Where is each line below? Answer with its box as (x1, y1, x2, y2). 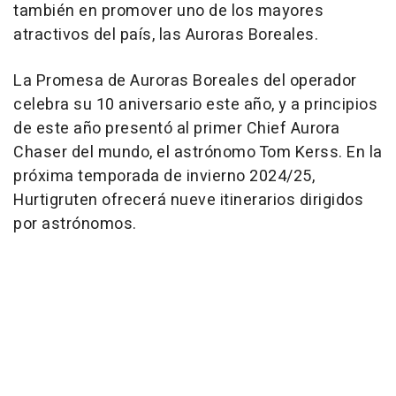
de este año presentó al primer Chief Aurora (13, 117, 340, 141)
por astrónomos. (13, 212, 137, 237)
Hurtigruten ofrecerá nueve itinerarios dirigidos (13, 188, 363, 213)
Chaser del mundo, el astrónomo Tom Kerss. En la (13, 141, 383, 165)
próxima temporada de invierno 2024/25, (13, 164, 315, 189)
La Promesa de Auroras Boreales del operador (13, 69, 357, 94)
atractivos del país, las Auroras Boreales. (13, 23, 318, 48)
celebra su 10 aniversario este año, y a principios (13, 93, 377, 118)
